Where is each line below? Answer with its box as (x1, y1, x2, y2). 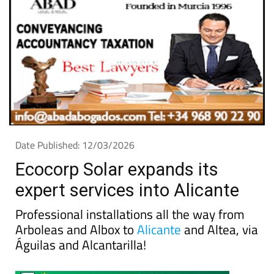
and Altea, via (181, 197, 258, 217)
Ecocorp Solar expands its (15, 136, 218, 158)
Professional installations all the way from (15, 182, 245, 202)
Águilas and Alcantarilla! (15, 212, 146, 232)
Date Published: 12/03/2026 (15, 115, 135, 130)
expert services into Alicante (15, 157, 239, 179)
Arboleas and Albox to (15, 197, 137, 217)
